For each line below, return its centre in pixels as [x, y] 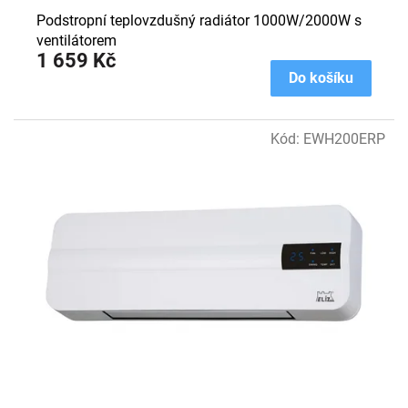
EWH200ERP [344, 139]
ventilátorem [76, 41]
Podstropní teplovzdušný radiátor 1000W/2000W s [199, 21]
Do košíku [321, 78]
